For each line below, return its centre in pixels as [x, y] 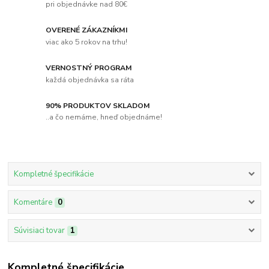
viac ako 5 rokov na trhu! [87, 42]
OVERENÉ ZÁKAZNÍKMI [87, 30]
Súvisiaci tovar [39, 231]
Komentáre [33, 203]
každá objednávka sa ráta [90, 80]
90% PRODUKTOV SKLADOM [98, 105]
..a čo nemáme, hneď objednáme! [104, 117]
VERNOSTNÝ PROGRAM [89, 68]
